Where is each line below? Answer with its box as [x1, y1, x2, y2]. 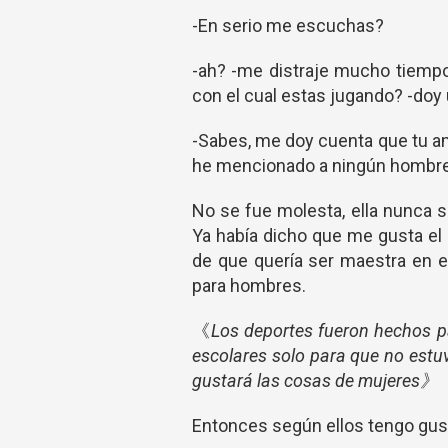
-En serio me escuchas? [192, 15, 384, 36]
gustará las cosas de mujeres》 [192, 370, 438, 391]
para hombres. [192, 275, 306, 296]
